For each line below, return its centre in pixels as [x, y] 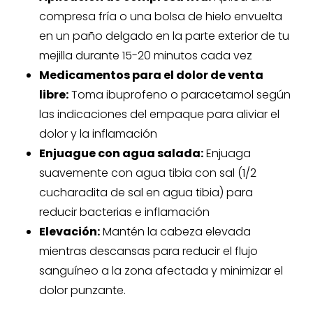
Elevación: [70, 232]
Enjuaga [227, 153]
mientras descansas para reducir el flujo [148, 251]
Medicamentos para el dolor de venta [151, 75]
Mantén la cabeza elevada [175, 232]
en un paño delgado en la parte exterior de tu [164, 36]
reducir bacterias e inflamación [124, 212]
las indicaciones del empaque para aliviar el [159, 114]
